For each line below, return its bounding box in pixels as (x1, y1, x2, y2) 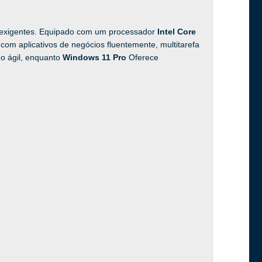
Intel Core (157, 26, 196, 36)
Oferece (129, 52, 158, 62)
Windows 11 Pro (63, 52, 129, 62)
